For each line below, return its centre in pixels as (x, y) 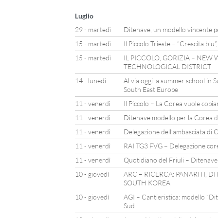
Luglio (84, 16)
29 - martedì (93, 29)
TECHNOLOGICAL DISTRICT (167, 66)
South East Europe (151, 89)
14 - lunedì (90, 81)
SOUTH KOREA (147, 183)
